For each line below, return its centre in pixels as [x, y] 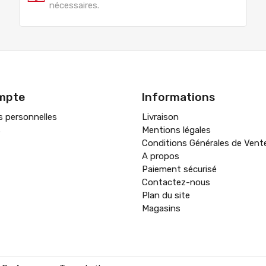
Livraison [160, 117]
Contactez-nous [176, 182]
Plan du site [166, 195]
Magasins [161, 208]
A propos [161, 156]
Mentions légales [176, 130]
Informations [178, 97]
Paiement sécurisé [179, 169]
